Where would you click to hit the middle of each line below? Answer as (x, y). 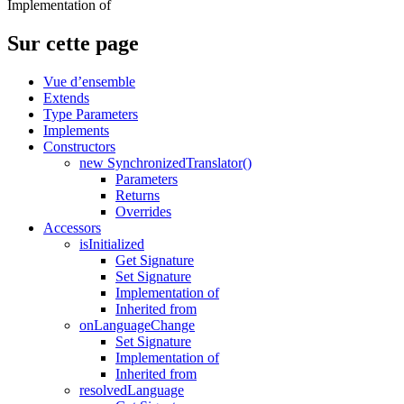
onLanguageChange (137, 326)
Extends (66, 98)
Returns (138, 196)
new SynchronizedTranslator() (165, 163)
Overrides (143, 212)
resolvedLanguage (132, 390)
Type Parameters (91, 115)
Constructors (79, 147)
